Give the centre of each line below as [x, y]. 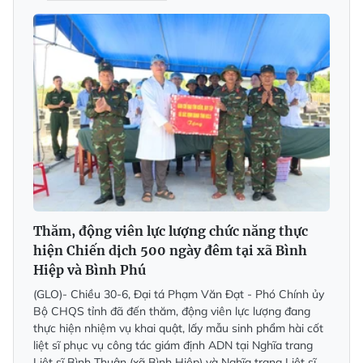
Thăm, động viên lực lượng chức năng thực [171, 231]
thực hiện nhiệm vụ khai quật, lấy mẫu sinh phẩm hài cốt [178, 329]
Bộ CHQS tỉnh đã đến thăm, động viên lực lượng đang [172, 312]
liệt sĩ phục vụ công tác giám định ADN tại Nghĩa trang [173, 346]
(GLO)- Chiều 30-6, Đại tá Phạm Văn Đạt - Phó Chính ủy [179, 295]
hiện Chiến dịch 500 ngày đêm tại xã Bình [170, 251]
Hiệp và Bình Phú [90, 270]
